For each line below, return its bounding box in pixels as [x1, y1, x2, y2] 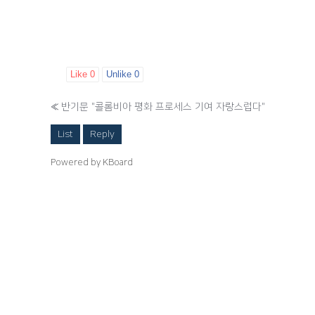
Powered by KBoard [51, 157, 133, 167]
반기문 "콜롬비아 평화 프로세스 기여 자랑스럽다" [61, 101, 265, 112]
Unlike [106, 69, 134, 79]
